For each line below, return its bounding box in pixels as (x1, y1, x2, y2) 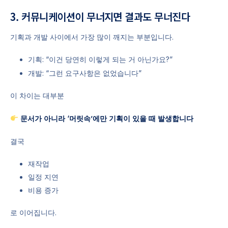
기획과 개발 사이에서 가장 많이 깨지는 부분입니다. (10, 33, 174, 42)
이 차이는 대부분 (10, 91, 64, 100)
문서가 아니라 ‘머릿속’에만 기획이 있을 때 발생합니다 (20, 113, 193, 123)
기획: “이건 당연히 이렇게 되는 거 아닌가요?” (28, 55, 173, 64)
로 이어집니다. (10, 208, 56, 217)
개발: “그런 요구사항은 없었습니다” (28, 68, 141, 77)
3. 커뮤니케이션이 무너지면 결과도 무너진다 (10, 9, 190, 24)
